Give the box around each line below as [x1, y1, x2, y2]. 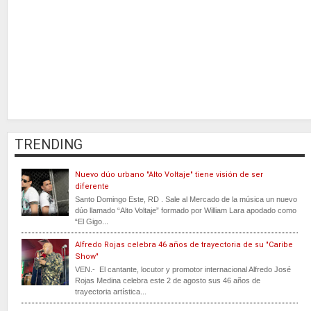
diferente [75, 182, 109, 192]
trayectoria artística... [75, 287, 146, 296]
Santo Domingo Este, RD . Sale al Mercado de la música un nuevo [75, 195, 297, 204]
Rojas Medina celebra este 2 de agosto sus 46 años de [75, 276, 260, 285]
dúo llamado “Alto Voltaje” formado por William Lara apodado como [75, 206, 296, 215]
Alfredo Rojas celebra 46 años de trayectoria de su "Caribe [75, 239, 293, 249]
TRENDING [15, 136, 83, 153]
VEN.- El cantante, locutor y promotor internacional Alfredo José [75, 264, 291, 274]
